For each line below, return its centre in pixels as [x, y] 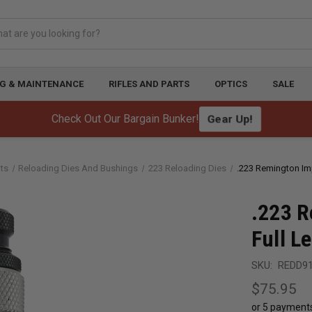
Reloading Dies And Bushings [78, 168]
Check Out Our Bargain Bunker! [125, 119]
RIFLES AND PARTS [149, 84]
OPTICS [231, 84]
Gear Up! [230, 119]
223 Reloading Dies [188, 168]
